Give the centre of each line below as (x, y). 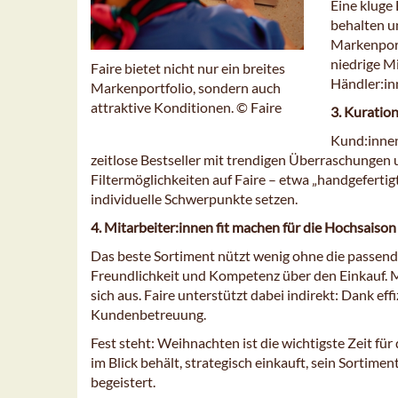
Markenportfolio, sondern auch (186, 88)
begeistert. (123, 382)
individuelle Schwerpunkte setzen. (194, 199)
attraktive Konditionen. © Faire (186, 107)
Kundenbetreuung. (148, 314)
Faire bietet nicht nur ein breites (188, 68)
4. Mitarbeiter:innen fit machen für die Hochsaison (243, 227)
